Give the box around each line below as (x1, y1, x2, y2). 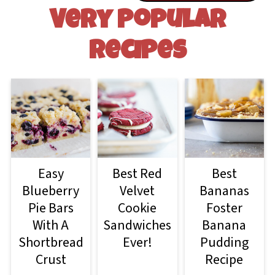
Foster (206, 198, 242, 219)
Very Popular (49, 9, 226, 35)
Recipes (88, 39, 187, 66)
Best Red (112, 164, 163, 184)
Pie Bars (28, 198, 74, 219)
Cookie (118, 198, 157, 219)
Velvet (120, 181, 155, 201)
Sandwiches (103, 215, 172, 236)
